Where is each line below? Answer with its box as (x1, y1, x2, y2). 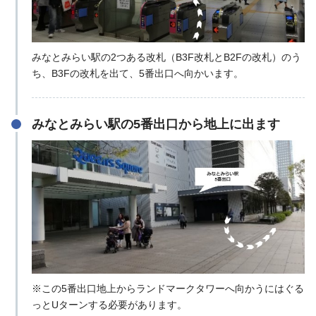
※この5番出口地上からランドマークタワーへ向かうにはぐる (31, 283, 304, 295)
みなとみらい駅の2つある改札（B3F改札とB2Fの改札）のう (31, 51, 301, 63)
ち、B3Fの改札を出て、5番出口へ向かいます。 (31, 68, 243, 80)
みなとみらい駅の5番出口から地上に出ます (31, 117, 280, 131)
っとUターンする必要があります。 (31, 299, 187, 311)
